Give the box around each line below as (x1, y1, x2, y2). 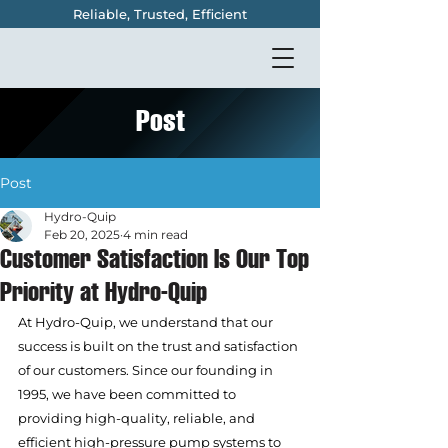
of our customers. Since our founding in (18, 362, 276, 378)
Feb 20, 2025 (44, 227, 120, 242)
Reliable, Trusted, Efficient (73, 6, 247, 22)
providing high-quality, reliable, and (18, 410, 258, 426)
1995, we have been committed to (18, 386, 239, 402)
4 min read (123, 227, 188, 242)
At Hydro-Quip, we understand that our (18, 314, 276, 330)
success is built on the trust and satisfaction (18, 338, 301, 354)
